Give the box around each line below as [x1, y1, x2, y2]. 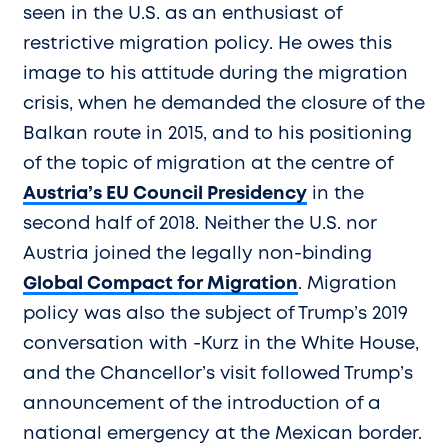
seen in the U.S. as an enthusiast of [23, 5, 342, 22]
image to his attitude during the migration [23, 65, 408, 82]
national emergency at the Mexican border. [23, 425, 422, 442]
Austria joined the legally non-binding [23, 245, 372, 262]
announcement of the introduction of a [23, 395, 381, 412]
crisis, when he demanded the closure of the [23, 95, 425, 112]
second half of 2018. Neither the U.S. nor [23, 215, 376, 232]
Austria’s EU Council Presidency [23, 185, 307, 202]
